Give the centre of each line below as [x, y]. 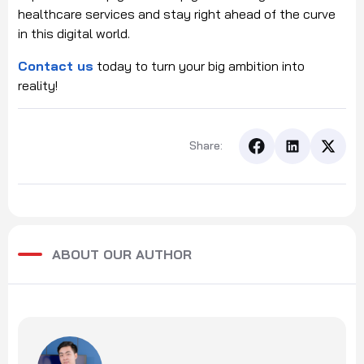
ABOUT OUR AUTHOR [122, 254]
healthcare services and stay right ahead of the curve [177, 13]
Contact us [56, 65]
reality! [38, 85]
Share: [206, 146]
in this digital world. [76, 33]
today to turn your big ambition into [199, 65]
